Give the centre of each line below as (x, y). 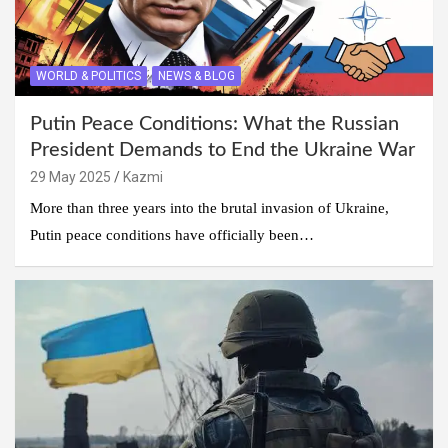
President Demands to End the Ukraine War (222, 149)
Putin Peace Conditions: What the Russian (214, 123)
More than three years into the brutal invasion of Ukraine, (209, 207)
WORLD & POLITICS (88, 75)
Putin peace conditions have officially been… (172, 234)
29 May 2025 (70, 176)
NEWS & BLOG (196, 75)
